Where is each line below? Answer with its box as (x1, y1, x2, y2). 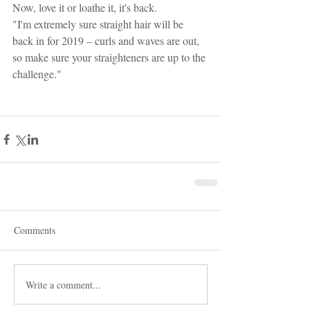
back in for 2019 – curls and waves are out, (12, 33, 202, 48)
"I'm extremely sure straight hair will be (12, 17, 186, 31)
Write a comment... (26, 277, 101, 291)
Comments (14, 224, 55, 237)
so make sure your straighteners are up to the (12, 50, 208, 64)
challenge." (12, 66, 64, 81)
